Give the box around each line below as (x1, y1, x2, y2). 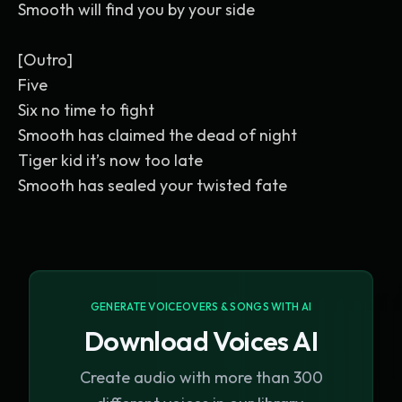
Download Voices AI (83, 324, 319, 358)
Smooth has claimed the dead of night (18, 125, 297, 145)
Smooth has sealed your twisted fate (18, 175, 287, 196)
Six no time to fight (18, 100, 154, 120)
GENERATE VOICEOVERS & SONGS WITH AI (90, 300, 312, 313)
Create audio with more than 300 (79, 367, 323, 388)
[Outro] (18, 49, 73, 70)
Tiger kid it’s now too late (18, 150, 203, 170)
